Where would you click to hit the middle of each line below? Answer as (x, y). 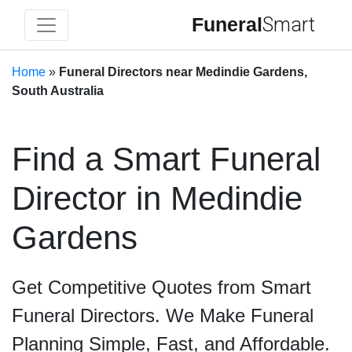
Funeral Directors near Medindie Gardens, (183, 72)
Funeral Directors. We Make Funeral (163, 315)
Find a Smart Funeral (166, 159)
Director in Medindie (157, 198)
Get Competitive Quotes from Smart (161, 287)
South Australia (58, 91)
